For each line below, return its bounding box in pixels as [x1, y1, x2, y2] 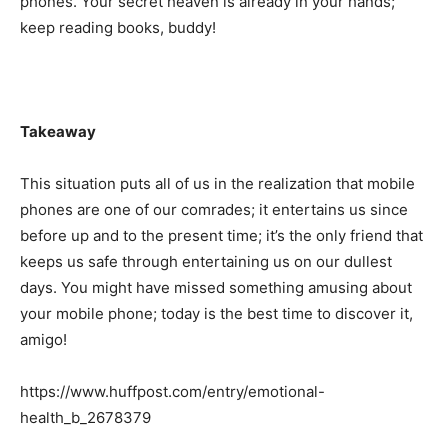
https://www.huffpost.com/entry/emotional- [20, 382, 325, 401]
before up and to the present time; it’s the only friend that [20, 226, 423, 245]
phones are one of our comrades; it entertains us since [20, 200, 408, 219]
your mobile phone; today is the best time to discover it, [20, 304, 413, 323]
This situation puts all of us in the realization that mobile [20, 174, 415, 193]
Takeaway [20, 122, 96, 141]
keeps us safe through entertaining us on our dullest [20, 252, 392, 271]
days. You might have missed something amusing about [20, 278, 412, 297]
